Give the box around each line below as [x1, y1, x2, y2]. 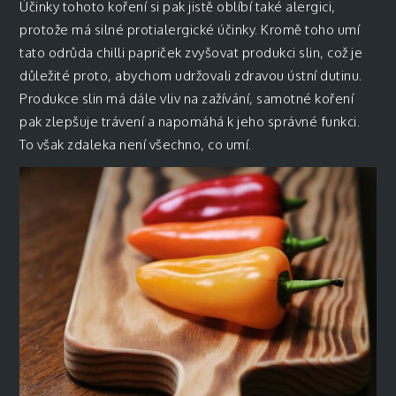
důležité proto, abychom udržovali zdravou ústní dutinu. [19, 66, 362, 84]
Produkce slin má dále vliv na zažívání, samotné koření [19, 89, 354, 107]
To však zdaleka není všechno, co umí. [19, 135, 252, 153]
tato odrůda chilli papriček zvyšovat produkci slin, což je [19, 43, 363, 61]
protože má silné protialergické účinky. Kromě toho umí [19, 20, 361, 38]
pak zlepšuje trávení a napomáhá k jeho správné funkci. [19, 112, 361, 130]
